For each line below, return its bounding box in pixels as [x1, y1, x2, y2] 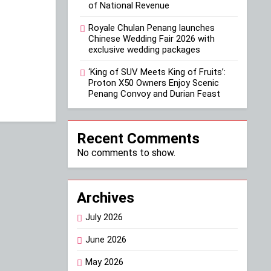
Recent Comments [77, 130, 200, 148]
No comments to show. [77, 147, 175, 159]
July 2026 [85, 212, 123, 223]
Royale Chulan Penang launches [88, 22, 215, 34]
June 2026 [85, 234, 126, 246]
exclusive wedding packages [88, 44, 200, 56]
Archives [77, 189, 134, 207]
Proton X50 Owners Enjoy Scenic [88, 77, 219, 89]
